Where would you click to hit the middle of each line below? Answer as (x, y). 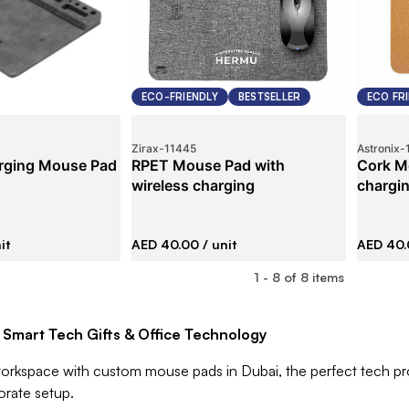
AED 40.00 (165, 244)
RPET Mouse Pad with (208, 165)
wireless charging (193, 185)
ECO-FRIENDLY (179, 97)
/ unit (217, 244)
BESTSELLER (269, 97)
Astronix (378, 148)
